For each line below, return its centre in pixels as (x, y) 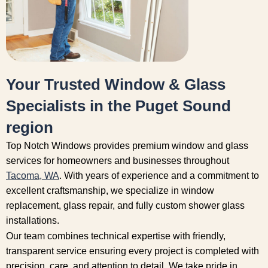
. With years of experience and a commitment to (159, 176)
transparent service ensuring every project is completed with (133, 251)
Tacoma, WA (33, 176)
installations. (33, 221)
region (30, 128)
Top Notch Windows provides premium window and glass (127, 146)
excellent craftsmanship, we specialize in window (110, 191)
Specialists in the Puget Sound (118, 106)
